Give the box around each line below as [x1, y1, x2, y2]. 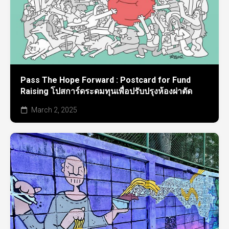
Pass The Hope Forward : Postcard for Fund [20, 75, 191, 85]
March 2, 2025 [30, 106, 77, 114]
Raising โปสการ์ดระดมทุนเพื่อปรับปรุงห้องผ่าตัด [20, 86, 192, 97]
